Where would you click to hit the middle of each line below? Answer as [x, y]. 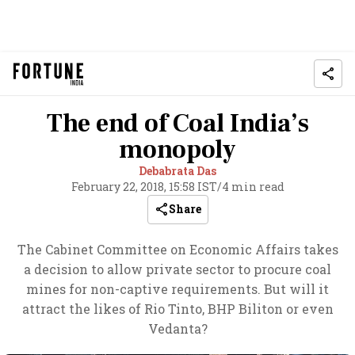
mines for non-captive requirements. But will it [177, 289]
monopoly [177, 150]
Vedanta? [177, 328]
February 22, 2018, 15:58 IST [144, 187]
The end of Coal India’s [177, 124]
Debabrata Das [177, 171]
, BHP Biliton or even [267, 309]
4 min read [253, 187]
